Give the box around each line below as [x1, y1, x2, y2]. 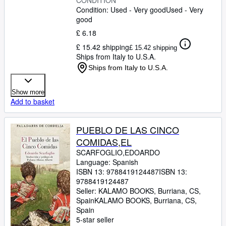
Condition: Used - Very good [76, 5, 166, 15]
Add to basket [11, 96, 54, 106]
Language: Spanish [76, 157, 138, 167]
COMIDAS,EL [76, 135, 132, 148]
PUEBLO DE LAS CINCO [76, 123, 179, 136]
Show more [12, 88, 44, 96]
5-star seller [76, 214, 114, 224]
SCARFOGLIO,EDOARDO [76, 147, 160, 157]
